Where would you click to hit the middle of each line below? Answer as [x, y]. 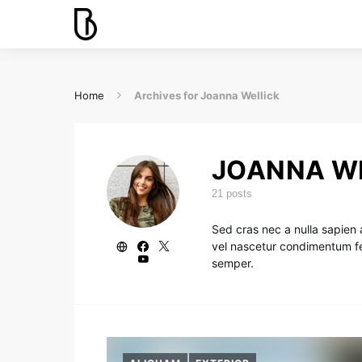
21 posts [232, 194]
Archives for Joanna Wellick [207, 95]
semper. [232, 263]
